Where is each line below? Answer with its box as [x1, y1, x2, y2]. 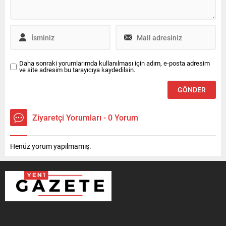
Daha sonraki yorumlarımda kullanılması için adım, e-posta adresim [19, 59, 210, 68]
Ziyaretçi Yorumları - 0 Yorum [32, 112, 138, 123]
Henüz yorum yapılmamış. [10, 141, 91, 151]
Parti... [13, 5, 34, 15]
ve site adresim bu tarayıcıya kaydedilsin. [19, 65, 135, 75]
